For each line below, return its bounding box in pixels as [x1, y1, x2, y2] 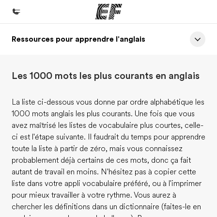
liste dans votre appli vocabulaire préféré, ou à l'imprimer [12, 179, 201, 188]
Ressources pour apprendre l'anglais [12, 35, 145, 44]
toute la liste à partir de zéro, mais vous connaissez [12, 144, 183, 153]
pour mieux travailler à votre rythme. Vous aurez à [12, 191, 176, 200]
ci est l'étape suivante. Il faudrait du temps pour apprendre [12, 133, 205, 141]
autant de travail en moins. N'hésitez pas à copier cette [12, 168, 196, 176]
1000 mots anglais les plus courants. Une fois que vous [12, 109, 195, 118]
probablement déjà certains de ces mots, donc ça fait [12, 156, 191, 165]
